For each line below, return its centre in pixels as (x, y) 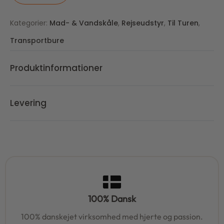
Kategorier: (29, 23)
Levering (28, 103)
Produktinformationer (56, 68)
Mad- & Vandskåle (84, 23)
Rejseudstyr (143, 23)
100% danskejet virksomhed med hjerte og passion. (112, 216)
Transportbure (37, 41)
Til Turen (183, 23)
